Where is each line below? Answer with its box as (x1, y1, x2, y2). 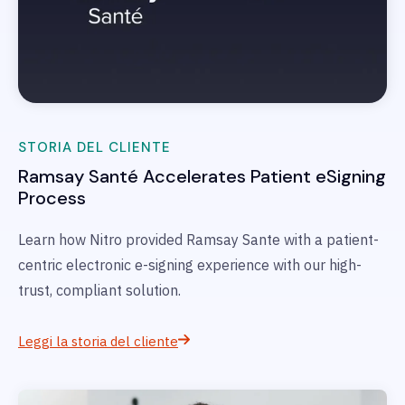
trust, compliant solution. (18, 281, 181, 300)
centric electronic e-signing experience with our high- (18, 256, 362, 275)
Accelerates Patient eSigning (143, 165, 386, 189)
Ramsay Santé (18, 165, 138, 189)
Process (18, 186, 86, 211)
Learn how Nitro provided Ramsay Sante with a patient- (18, 231, 379, 250)
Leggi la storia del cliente (18, 333, 178, 351)
